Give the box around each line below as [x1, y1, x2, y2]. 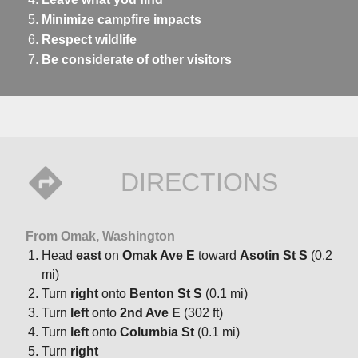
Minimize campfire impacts [42, 12, 201, 26]
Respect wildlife [42, 32, 137, 46]
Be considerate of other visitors [42, 52, 232, 66]
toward [195, 248, 240, 262]
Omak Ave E [122, 248, 195, 262]
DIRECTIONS [120, 167, 278, 197]
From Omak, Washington [26, 229, 175, 243]
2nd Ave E [120, 305, 181, 320]
